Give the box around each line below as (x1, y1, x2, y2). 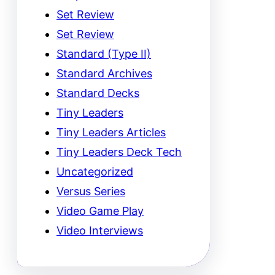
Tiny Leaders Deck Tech (56, 145, 182, 159)
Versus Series (56, 185, 125, 198)
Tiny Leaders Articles (56, 126, 166, 139)
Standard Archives (56, 67, 152, 80)
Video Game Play (56, 204, 144, 218)
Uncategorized (56, 165, 133, 179)
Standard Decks (56, 87, 139, 100)
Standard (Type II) (56, 47, 151, 61)
